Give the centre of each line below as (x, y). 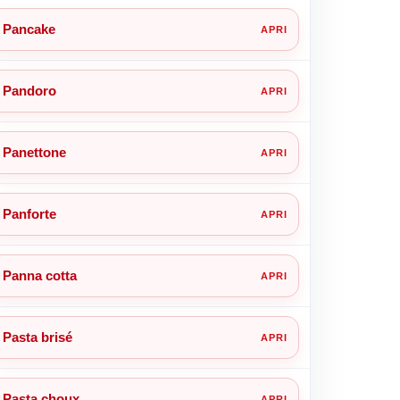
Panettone (34, 152)
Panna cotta (39, 275)
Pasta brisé (37, 337)
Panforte (29, 213)
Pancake (29, 29)
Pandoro (29, 90)
